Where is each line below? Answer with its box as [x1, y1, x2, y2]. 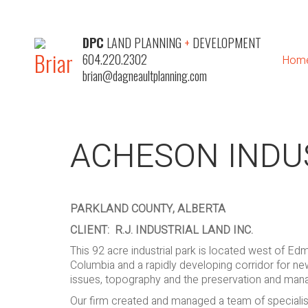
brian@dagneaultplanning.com [82, 67, 207, 85]
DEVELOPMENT [190, 34, 261, 52]
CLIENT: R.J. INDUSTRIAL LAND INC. [70, 221, 253, 239]
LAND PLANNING [104, 34, 184, 52]
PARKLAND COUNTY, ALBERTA [70, 201, 225, 217]
